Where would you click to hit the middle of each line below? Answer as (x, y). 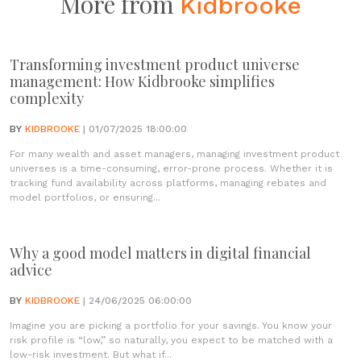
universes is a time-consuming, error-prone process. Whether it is (171, 168)
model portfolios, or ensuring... (85, 197)
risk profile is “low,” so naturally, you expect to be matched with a (171, 340)
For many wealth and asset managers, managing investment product (174, 154)
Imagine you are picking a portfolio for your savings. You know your (171, 326)
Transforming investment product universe (155, 64)
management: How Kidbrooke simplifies (142, 81)
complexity (47, 98)
